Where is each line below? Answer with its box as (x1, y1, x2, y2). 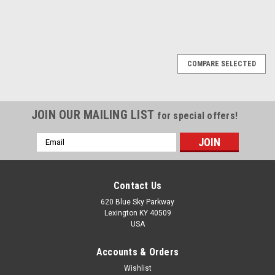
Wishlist (123, 263, 152, 273)
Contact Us (113, 179, 162, 192)
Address (36, 146, 69, 157)
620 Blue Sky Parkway (101, 197, 174, 206)
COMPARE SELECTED (187, 59, 256, 68)
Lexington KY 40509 (104, 208, 171, 217)
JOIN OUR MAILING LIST (31, 107, 158, 122)
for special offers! (157, 109, 238, 122)
